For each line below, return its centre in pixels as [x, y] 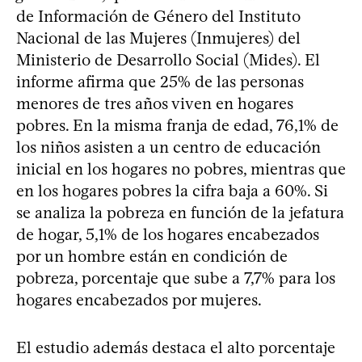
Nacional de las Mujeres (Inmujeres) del [158, 38]
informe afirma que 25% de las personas [160, 82]
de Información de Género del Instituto [158, 17]
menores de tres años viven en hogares [155, 104]
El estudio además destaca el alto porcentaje [176, 348]
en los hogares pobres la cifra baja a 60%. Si [172, 191]
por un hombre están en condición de [152, 257]
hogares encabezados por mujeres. [139, 300]
